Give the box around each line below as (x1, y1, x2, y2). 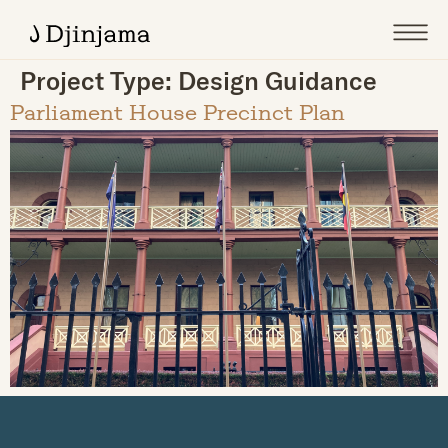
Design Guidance (178, 64, 377, 96)
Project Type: (20, 64, 178, 96)
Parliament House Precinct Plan (10, 104, 345, 126)
